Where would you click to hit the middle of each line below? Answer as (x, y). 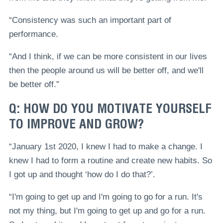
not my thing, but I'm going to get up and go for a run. (107, 211)
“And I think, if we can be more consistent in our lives (108, 57)
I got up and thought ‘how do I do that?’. (82, 174)
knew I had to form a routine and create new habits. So (110, 160)
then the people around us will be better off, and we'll (106, 71)
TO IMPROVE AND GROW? (76, 123)
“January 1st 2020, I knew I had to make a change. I (106, 146)
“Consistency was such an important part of (90, 20)
